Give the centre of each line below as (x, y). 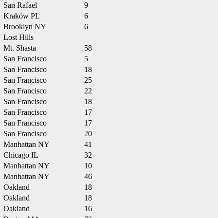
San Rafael (20, 5)
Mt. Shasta (20, 48)
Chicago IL (21, 155)
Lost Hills (18, 37)
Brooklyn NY (25, 27)
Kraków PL (22, 16)
